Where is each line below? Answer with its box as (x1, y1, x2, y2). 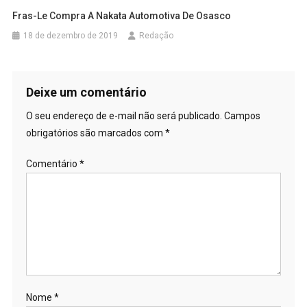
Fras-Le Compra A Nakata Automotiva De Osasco (12, 10, 232, 21)
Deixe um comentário (25, 84, 147, 99)
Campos (223, 110, 260, 121)
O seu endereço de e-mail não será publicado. (25, 110, 222, 121)
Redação (139, 30, 174, 40)
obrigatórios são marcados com (25, 127, 165, 138)
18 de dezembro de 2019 (23, 30, 119, 40)
